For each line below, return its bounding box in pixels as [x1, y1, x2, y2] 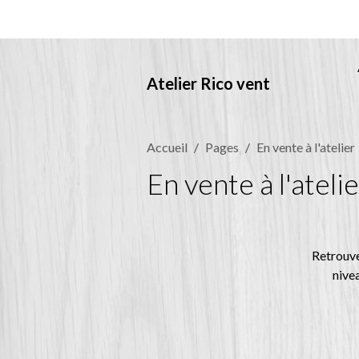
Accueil [147, 139, 188, 155]
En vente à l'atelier [256, 139, 355, 155]
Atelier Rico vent [147, 74, 270, 93]
